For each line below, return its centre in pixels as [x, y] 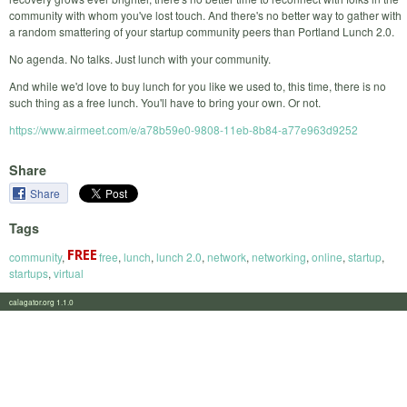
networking [279, 256]
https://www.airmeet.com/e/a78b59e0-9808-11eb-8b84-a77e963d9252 [184, 129]
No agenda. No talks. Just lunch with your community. [140, 58]
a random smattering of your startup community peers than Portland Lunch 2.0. [202, 31]
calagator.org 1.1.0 [47, 301]
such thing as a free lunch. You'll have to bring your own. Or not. [165, 102]
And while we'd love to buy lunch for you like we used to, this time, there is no [198, 85]
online [327, 256]
